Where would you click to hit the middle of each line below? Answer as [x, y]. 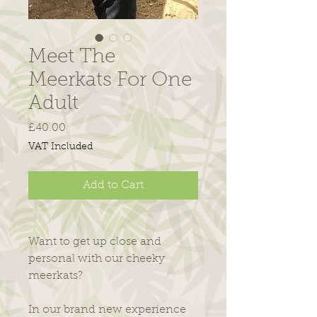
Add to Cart [113, 185]
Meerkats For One [110, 80]
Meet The [72, 57]
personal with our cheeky [97, 259]
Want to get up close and [95, 242]
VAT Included [60, 147]
